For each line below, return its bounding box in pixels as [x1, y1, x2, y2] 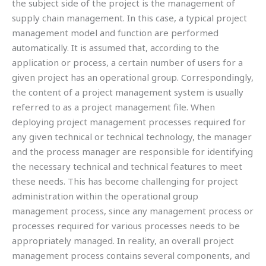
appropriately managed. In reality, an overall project [12, 235, 234, 247]
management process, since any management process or [12, 205, 254, 217]
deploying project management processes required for [12, 116, 246, 128]
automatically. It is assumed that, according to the [12, 42, 219, 54]
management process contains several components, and [12, 249, 250, 262]
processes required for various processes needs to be [12, 220, 240, 232]
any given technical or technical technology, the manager [12, 131, 252, 143]
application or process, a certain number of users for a [12, 56, 243, 69]
